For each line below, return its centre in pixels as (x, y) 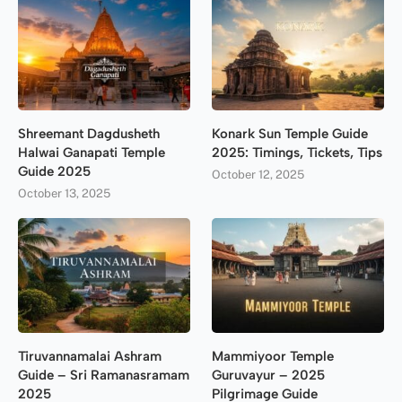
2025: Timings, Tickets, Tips (297, 153)
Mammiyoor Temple (273, 356)
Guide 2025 (54, 172)
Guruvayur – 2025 (269, 375)
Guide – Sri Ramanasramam (104, 375)
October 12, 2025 (258, 175)
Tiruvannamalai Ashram (90, 356)
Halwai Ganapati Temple (92, 153)
